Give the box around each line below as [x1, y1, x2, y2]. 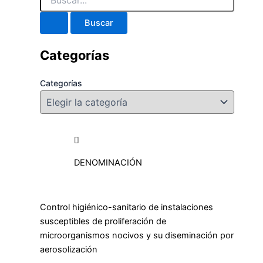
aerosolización [40, 244, 97, 255]
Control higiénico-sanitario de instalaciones [40, 201, 213, 213]
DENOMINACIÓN [74, 157, 143, 168]
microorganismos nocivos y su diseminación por [40, 230, 234, 241]
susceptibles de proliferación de [40, 215, 166, 227]
